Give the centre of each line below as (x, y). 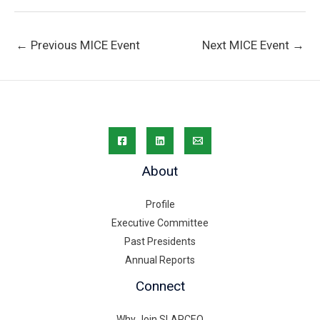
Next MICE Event (247, 45)
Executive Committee (160, 222)
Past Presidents (160, 241)
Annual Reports (160, 260)
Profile (160, 204)
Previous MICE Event (84, 45)
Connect (160, 286)
